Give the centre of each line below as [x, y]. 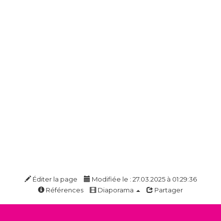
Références [64, 190]
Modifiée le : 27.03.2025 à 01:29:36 [143, 179]
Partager [168, 190]
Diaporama [116, 190]
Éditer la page [54, 179]
